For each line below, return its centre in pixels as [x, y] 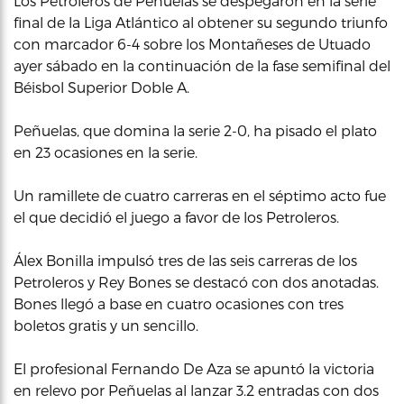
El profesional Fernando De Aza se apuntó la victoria [194, 368]
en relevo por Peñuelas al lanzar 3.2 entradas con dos [196, 390]
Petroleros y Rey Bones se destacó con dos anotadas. [196, 282]
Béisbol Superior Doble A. [101, 87]
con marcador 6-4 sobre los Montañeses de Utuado [192, 44]
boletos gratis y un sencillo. [106, 325]
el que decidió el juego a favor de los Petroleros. [176, 217]
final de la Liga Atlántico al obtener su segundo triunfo [201, 22]
